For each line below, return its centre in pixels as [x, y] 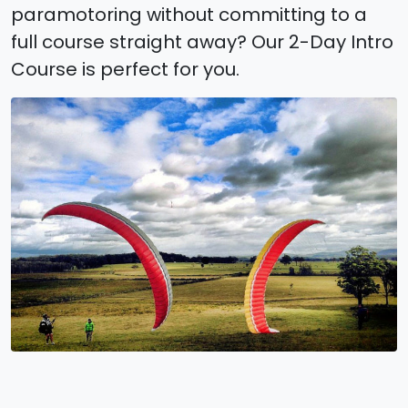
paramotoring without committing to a [189, 15]
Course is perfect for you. [125, 70]
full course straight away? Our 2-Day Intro [202, 42]
